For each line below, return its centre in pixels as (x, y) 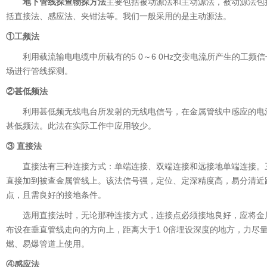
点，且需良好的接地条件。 (56, 195)
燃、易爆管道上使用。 (48, 243)
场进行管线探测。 (39, 71)
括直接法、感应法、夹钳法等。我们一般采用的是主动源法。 (119, 16)
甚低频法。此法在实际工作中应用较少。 (81, 125)
